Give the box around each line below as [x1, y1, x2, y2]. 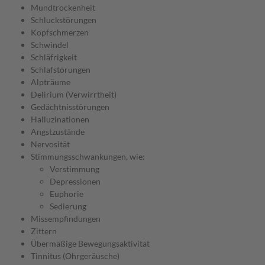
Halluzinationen [31, 114, 89, 125]
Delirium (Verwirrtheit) [31, 89, 117, 100]
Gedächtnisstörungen [31, 102, 109, 112]
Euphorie [50, 189, 83, 199]
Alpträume [31, 77, 70, 88]
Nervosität [31, 139, 70, 150]
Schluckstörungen [31, 15, 96, 25]
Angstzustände [31, 127, 85, 137]
